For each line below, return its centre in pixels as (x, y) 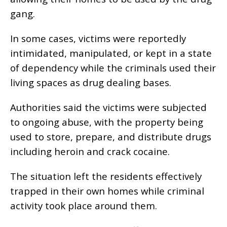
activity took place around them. (84, 206)
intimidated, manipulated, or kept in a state (111, 53)
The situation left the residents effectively (106, 176)
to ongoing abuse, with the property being (107, 122)
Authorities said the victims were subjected (108, 107)
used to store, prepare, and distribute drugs (111, 137)
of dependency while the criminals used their (113, 68)
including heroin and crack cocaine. (90, 152)
